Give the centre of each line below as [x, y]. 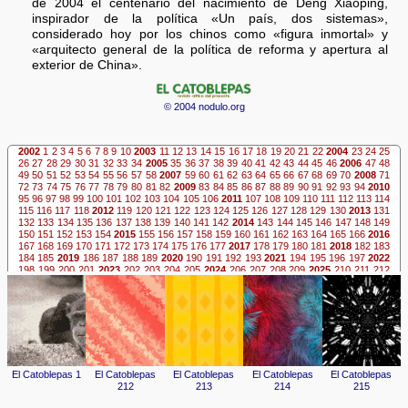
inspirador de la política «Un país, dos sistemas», [210, 18]
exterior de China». [87, 65]
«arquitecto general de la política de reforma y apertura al [210, 49]
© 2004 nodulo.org [204, 107]
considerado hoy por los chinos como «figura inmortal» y [210, 34]
